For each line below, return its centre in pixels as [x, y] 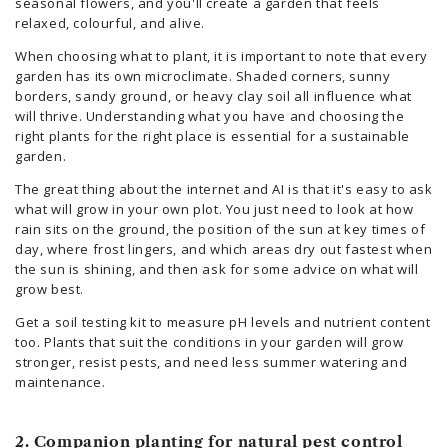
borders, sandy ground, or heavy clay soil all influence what [214, 95]
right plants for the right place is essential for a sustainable [212, 135]
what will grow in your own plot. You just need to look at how [214, 208]
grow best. [51, 288]
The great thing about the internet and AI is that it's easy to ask [224, 188]
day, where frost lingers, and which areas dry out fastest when [224, 248]
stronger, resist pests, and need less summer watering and [211, 361]
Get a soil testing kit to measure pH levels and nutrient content [223, 321]
